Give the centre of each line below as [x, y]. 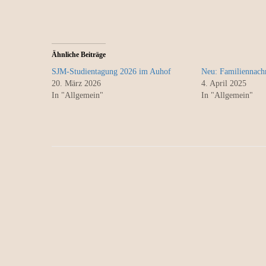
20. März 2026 [76, 83]
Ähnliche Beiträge [79, 54]
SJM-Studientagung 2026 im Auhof [111, 71]
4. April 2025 [224, 83]
